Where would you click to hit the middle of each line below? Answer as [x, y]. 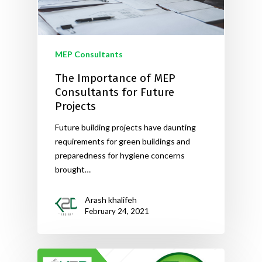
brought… [73, 169]
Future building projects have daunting [125, 127]
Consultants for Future [115, 92]
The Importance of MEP [115, 78]
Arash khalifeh [111, 199]
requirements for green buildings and [123, 141]
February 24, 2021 [117, 211]
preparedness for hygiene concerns [120, 155]
